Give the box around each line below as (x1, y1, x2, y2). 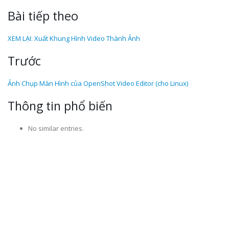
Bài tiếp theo (8, 8, 78, 24)
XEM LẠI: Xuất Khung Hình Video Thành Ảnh (8, 34, 140, 43)
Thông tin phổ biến (8, 98, 112, 114)
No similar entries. (28, 124, 84, 133)
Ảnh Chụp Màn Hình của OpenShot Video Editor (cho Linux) (8, 79, 188, 88)
